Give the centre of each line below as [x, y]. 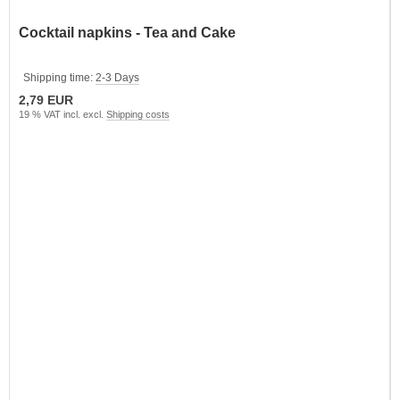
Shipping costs [138, 114]
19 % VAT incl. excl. [62, 114]
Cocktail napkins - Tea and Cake [127, 32]
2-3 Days [117, 77]
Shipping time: [59, 77]
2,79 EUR [46, 100]
